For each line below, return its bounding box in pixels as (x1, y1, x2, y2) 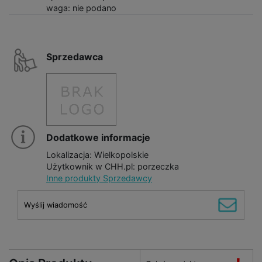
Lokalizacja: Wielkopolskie (46, 149, 149, 160)
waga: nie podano (46, 2, 116, 13)
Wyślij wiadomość (24, 200, 87, 209)
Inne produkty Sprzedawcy (46, 173, 152, 183)
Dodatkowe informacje (46, 131, 150, 143)
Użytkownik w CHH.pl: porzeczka (46, 161, 179, 171)
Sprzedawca (46, 50, 103, 63)
